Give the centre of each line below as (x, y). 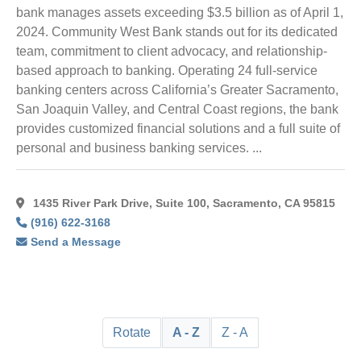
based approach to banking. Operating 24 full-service (167, 71)
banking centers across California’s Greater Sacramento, (177, 90)
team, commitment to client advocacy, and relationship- (172, 52)
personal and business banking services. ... (139, 148)
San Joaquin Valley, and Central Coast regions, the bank (177, 110)
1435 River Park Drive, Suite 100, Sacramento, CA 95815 (183, 203)
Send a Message (76, 242)
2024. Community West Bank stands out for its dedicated (177, 32)
